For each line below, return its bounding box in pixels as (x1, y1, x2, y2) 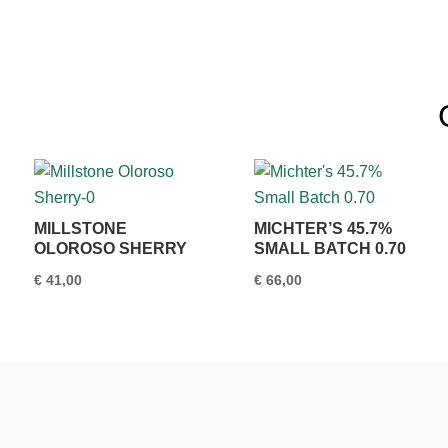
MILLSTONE (33, 220, 127, 238)
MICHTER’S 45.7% (254, 220, 393, 238)
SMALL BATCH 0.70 (254, 240, 407, 258)
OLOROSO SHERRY (33, 240, 187, 258)
